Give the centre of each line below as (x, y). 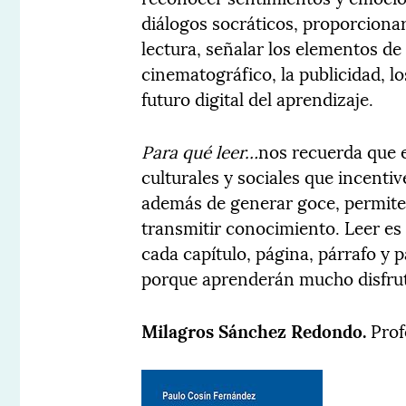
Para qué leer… (200, 151)
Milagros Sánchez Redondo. (256, 330)
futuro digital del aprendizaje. (258, 98)
